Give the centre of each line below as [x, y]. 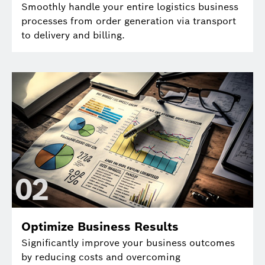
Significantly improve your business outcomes [128, 243]
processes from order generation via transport [129, 21]
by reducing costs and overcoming [101, 257]
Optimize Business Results [100, 227]
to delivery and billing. [75, 35]
